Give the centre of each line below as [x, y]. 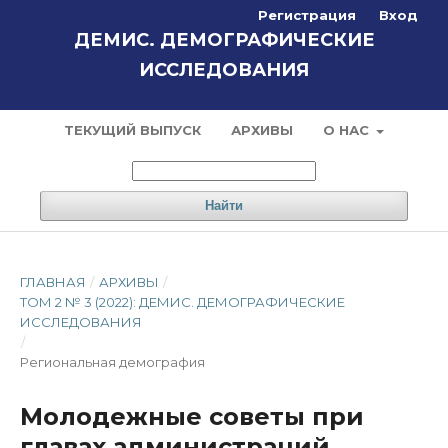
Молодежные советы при [192, 416]
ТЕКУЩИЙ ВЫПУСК [132, 130]
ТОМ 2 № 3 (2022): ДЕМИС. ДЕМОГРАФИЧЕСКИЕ [182, 302]
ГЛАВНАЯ [53, 282]
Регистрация [307, 15]
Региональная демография [112, 362]
